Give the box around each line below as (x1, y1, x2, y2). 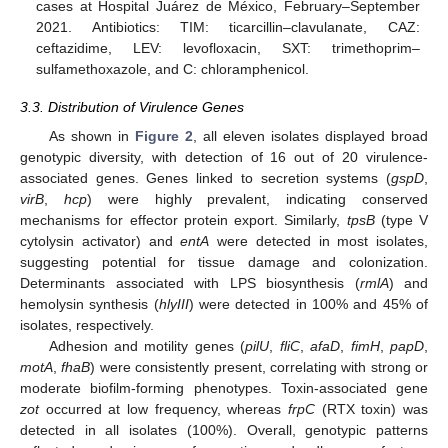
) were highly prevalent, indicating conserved (86, 190, 429, 207)
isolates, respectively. (20, 316, 154, 333)
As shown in (48, 127, 135, 144)
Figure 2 (134, 127, 193, 144)
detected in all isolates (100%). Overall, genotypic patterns (20, 421, 428, 438)
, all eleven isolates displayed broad (192, 127, 429, 144)
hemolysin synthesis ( (20, 295, 159, 312)
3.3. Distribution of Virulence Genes (20, 99, 244, 116)
